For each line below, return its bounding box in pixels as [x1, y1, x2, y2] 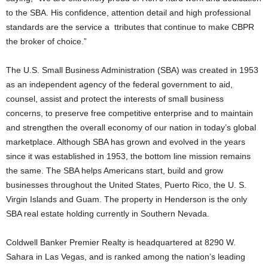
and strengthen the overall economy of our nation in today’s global [6, 123, 256, 132]
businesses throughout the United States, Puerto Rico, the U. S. [6, 180, 246, 190]
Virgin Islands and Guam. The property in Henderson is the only [6, 194, 247, 204]
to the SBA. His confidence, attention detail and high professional [6, 8, 251, 17]
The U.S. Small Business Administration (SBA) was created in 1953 [6, 65, 258, 75]
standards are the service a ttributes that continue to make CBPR [6, 22, 254, 32]
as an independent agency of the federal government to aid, [6, 80, 233, 89]
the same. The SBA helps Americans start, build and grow [6, 166, 223, 175]
